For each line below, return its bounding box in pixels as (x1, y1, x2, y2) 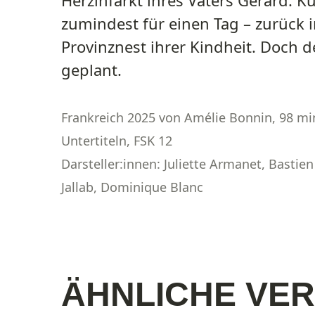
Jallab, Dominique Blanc (61, 178, 203, 195)
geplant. (61, 58, 122, 80)
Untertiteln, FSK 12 (61, 131, 172, 149)
